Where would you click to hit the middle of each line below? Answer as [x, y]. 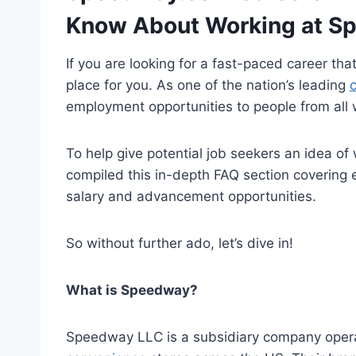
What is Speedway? [132, 290]
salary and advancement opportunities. [191, 196]
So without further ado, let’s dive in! [180, 243]
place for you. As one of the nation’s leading [208, 85]
